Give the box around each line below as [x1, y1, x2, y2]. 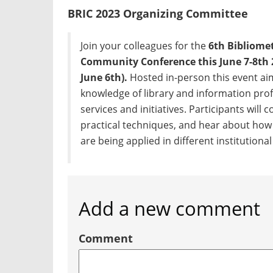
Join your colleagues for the [80, 38, 209, 52]
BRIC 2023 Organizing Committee [68, 6, 248, 21]
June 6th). [80, 70, 130, 84]
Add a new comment [79, 196, 260, 222]
